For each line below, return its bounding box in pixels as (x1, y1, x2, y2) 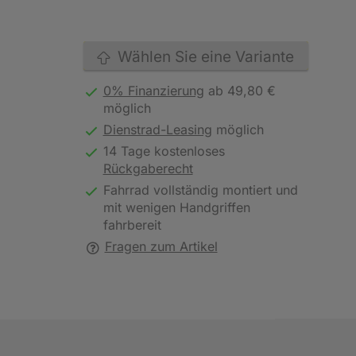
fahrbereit (103, 217, 161, 233)
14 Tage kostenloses (103, 143, 225, 159)
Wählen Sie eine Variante (110, 48, 294, 66)
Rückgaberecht (103, 161, 193, 176)
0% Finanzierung (103, 83, 204, 99)
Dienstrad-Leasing (103, 122, 212, 137)
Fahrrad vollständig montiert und (103, 182, 298, 198)
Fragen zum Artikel (104, 238, 218, 254)
